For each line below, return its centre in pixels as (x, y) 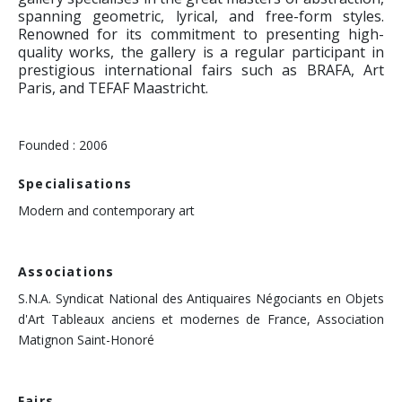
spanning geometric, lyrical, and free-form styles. (201, 17)
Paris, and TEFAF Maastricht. (113, 88)
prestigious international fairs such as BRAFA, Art (201, 70)
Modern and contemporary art (106, 211)
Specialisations (75, 184)
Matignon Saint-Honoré (86, 340)
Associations (66, 272)
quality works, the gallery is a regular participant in (201, 52)
